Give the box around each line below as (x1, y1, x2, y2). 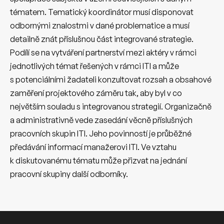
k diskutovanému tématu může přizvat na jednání (10, 155, 187, 165)
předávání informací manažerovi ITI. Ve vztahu (10, 141, 176, 152)
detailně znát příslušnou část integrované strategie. (10, 33, 193, 44)
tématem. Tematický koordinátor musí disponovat (10, 6, 193, 17)
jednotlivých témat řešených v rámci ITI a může (10, 60, 179, 71)
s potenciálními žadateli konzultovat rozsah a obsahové (10, 74, 211, 84)
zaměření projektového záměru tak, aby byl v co (10, 87, 182, 98)
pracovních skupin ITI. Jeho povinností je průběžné (10, 128, 191, 138)
